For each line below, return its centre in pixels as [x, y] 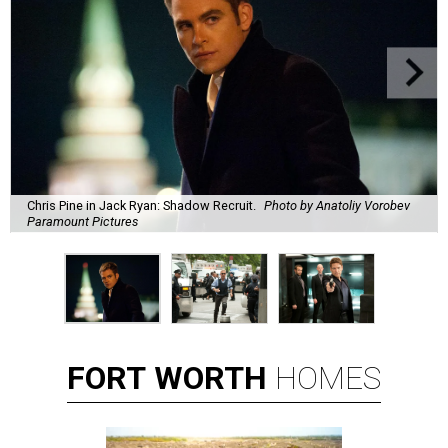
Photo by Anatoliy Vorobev [337, 205]
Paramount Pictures [82, 221]
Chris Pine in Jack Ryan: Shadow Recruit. [141, 205]
